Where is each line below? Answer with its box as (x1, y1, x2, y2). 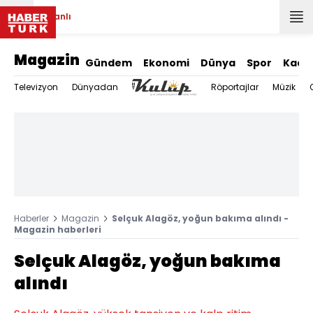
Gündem (85, 56, 132, 70)
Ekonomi (143, 56, 189, 70)
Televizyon (14, 81, 58, 93)
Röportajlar (211, 81, 259, 93)
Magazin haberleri (14, 224, 101, 235)
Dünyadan (72, 81, 118, 93)
